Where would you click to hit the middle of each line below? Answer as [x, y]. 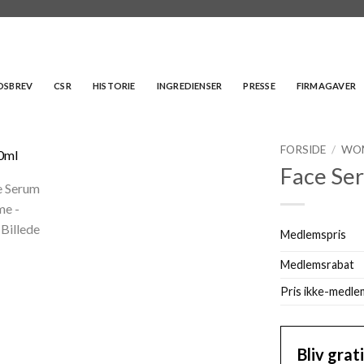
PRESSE [259, 85]
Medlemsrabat [317, 264]
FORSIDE [303, 149]
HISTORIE [114, 85]
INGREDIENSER [189, 85]
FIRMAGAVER [326, 85]
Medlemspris [313, 234]
